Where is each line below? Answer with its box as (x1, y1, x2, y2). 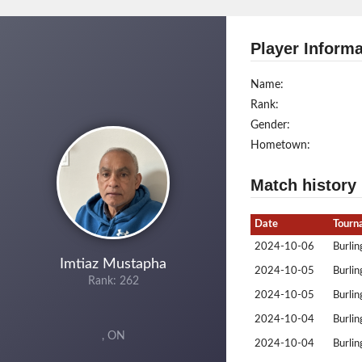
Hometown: (250, 140, 310, 151)
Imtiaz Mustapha (60, 256, 166, 271)
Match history (250, 176, 356, 194)
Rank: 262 (87, 275, 139, 287)
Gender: (250, 120, 290, 131)
